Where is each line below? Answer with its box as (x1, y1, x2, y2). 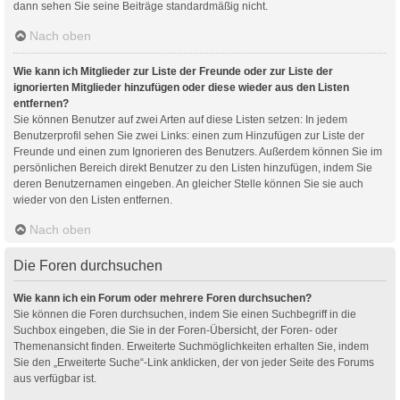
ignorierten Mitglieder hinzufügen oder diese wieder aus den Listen (13, 80, 349, 94)
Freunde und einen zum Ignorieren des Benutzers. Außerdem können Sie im (13, 145, 382, 158)
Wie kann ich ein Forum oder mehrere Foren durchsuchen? (13, 291, 312, 304)
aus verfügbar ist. (13, 371, 96, 385)
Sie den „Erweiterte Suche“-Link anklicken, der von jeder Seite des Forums (13, 355, 374, 369)
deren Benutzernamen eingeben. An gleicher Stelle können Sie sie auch (13, 177, 363, 190)
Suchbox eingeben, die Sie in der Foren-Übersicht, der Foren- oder (13, 323, 337, 337)
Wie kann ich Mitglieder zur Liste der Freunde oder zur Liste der (13, 64, 333, 78)
